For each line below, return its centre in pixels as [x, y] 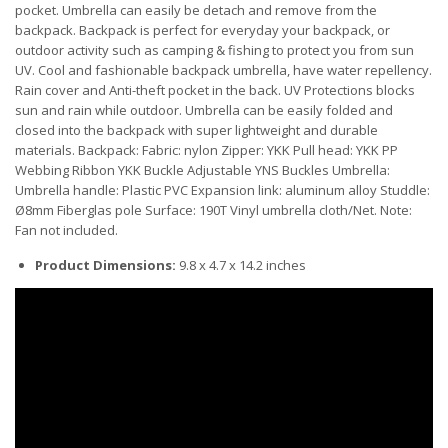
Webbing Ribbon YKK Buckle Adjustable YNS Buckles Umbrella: [202, 169]
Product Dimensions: [105, 264]
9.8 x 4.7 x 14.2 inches [242, 264]
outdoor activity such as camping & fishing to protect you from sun [214, 49]
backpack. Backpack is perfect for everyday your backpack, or [202, 29]
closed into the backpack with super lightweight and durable [196, 129]
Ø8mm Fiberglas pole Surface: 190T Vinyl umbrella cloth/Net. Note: [213, 209]
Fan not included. [68, 229]
